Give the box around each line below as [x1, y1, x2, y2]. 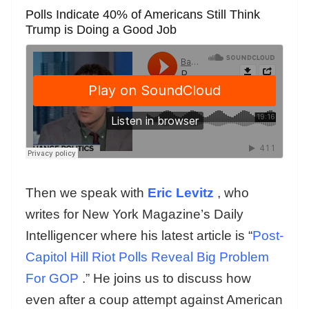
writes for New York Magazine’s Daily [26, 206, 243, 221]
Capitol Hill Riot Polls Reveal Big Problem [26, 249, 269, 264]
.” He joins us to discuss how [82, 270, 251, 286]
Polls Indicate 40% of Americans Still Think [26, 8, 260, 22]
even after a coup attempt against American [26, 292, 283, 307]
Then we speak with [26, 185, 148, 200]
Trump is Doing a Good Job [26, 23, 177, 37]
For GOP [26, 270, 79, 286]
